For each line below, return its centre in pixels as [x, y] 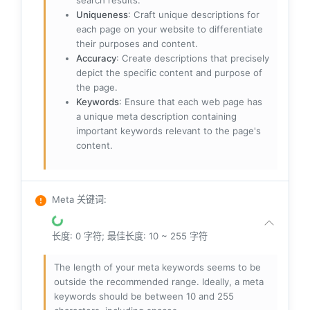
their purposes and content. [137, 44]
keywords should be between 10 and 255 [144, 297]
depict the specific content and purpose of [169, 73]
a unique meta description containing [156, 117]
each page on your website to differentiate [170, 29]
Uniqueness [102, 15]
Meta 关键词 [78, 200]
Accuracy [96, 58]
